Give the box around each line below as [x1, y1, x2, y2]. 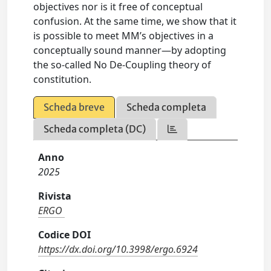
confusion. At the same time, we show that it [33, 15, 237, 28]
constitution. [33, 73, 92, 86]
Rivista [38, 189, 72, 203]
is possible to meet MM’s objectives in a [33, 29, 214, 42]
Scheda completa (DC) [44, 123, 146, 135]
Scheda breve [44, 101, 105, 113]
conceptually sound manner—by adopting [33, 44, 227, 57]
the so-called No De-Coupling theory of [33, 58, 212, 71]
